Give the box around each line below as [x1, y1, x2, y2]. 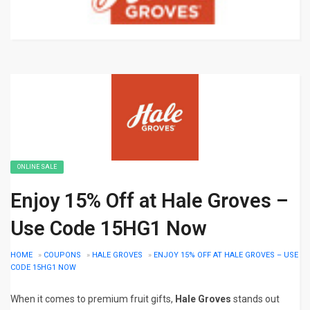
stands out [231, 293, 280, 305]
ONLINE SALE [17, 163, 57, 171]
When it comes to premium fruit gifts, [10, 293, 175, 305]
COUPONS [44, 250, 81, 260]
